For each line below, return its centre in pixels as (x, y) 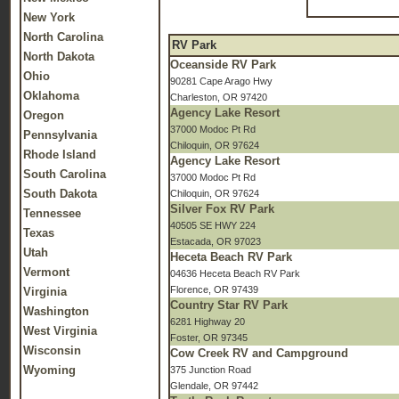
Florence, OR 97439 (214, 289)
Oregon (44, 115)
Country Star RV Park (229, 305)
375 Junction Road (211, 370)
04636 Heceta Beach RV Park (235, 273)
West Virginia (60, 331)
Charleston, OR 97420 (219, 97)
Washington (56, 311)
